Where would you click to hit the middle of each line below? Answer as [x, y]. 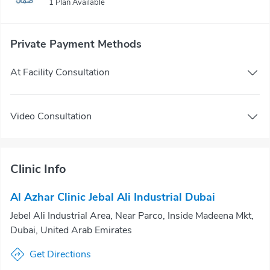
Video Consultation [51, 116]
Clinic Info [38, 169]
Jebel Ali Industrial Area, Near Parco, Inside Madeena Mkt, [132, 216]
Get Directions [60, 254]
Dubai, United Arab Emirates [71, 230]
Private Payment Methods [76, 44]
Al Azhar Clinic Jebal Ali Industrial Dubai [113, 197]
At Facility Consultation [60, 72]
